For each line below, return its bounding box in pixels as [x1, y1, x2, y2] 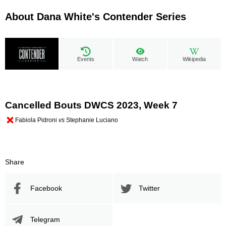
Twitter [139, 184, 160, 192]
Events [77, 56, 95, 62]
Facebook [30, 184, 62, 192]
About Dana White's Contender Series [5, 11, 186, 22]
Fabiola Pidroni [15, 117, 59, 124]
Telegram [30, 215, 60, 223]
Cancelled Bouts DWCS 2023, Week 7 [5, 100, 178, 110]
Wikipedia [183, 56, 206, 62]
